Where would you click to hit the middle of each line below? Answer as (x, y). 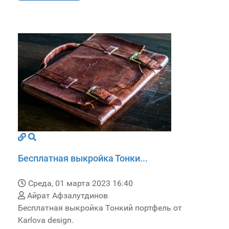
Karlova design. (46, 220)
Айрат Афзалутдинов (66, 196)
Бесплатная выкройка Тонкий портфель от (100, 208)
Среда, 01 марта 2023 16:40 (81, 184)
